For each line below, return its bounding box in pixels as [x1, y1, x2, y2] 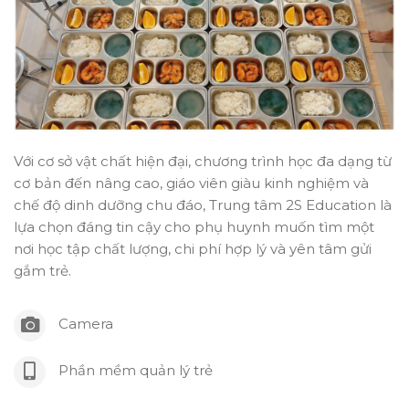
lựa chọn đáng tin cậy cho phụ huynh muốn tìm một [14, 217, 374, 236]
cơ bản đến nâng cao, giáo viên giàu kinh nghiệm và [14, 173, 369, 192]
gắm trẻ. [14, 261, 71, 279]
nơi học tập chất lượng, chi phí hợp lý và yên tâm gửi [14, 239, 372, 257]
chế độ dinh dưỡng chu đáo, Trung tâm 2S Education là [14, 195, 392, 214]
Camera [58, 314, 113, 332]
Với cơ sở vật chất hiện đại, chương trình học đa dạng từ [14, 152, 392, 170]
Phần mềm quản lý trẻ [58, 361, 213, 379]
